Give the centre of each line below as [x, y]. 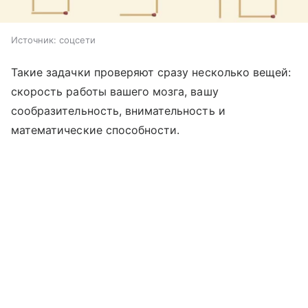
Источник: [34, 40]
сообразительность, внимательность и [118, 111]
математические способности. [97, 130]
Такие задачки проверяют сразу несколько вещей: [151, 73]
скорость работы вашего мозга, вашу [115, 92]
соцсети [77, 40]
